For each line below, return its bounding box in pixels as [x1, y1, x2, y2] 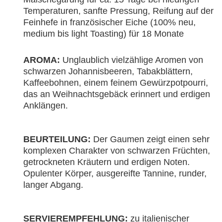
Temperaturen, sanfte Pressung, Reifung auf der [23, 5, 214, 16]
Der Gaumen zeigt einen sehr [91, 134, 210, 144]
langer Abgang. [23, 179, 83, 190]
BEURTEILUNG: [23, 134, 91, 144]
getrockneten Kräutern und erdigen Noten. [23, 157, 190, 167]
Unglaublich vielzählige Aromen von [60, 55, 203, 65]
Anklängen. [23, 100, 68, 111]
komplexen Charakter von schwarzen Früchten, [23, 145, 210, 156]
